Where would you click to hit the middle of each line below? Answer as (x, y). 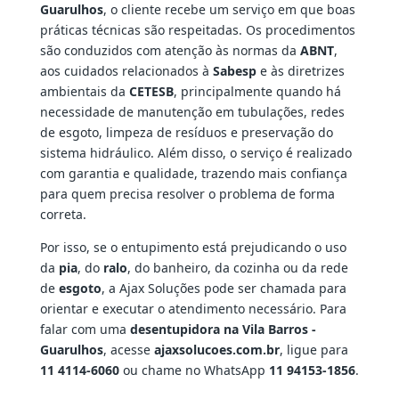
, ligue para (313, 350)
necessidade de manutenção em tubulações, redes (192, 112)
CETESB (151, 92)
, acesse (128, 350)
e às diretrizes (300, 71)
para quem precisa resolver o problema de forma (187, 194)
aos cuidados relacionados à (126, 71)
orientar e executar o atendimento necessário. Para (193, 309)
